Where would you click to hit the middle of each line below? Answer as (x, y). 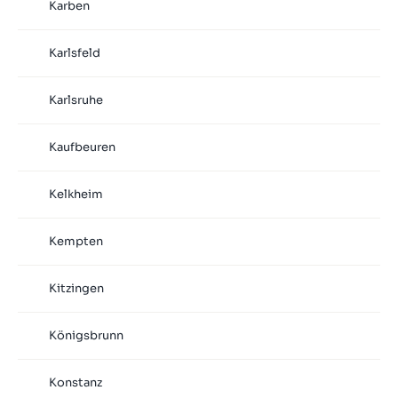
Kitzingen (76, 289)
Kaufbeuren (82, 147)
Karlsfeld (74, 53)
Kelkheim (76, 195)
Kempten (76, 242)
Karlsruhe (76, 100)
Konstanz (75, 383)
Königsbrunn (86, 336)
